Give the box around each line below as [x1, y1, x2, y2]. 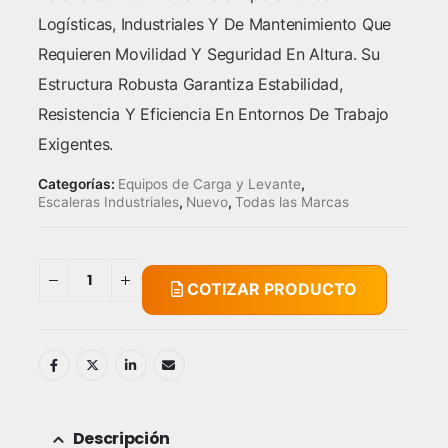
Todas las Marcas [234, 193, 349, 210]
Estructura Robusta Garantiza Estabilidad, [37, 74, 343, 94]
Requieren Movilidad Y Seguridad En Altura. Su [37, 44, 380, 64]
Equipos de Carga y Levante [117, 175, 301, 192]
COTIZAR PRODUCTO [183, 279, 358, 300]
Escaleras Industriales [37, 193, 179, 210]
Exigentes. [37, 134, 114, 154]
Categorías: [37, 175, 118, 192]
